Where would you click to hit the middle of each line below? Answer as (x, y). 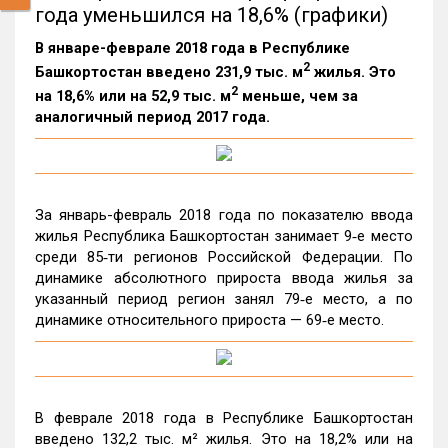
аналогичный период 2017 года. (152, 116)
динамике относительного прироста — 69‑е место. (209, 320)
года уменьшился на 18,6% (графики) (211, 15)
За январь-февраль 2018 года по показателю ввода (224, 215)
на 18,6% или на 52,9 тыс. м (133, 95)
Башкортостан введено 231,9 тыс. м (169, 71)
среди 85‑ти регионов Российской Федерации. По (224, 257)
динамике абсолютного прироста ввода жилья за (224, 278)
